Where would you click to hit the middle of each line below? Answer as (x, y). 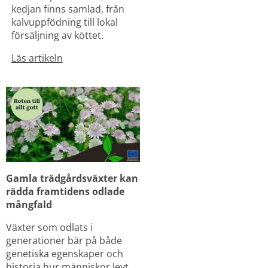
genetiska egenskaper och (65, 253)
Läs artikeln (37, 58)
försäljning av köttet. (57, 36)
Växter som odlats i (49, 227)
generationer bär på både (64, 240)
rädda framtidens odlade (65, 191)
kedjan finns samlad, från (68, 9)
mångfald (29, 204)
